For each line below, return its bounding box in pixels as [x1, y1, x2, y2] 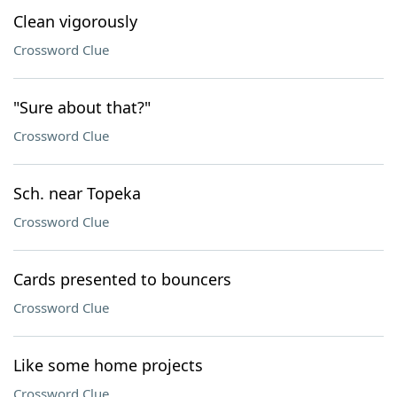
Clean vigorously [13, 11, 137, 32]
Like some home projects [13, 354, 203, 376]
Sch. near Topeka [13, 183, 141, 204]
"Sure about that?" [13, 97, 151, 118]
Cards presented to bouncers [13, 269, 231, 290]
